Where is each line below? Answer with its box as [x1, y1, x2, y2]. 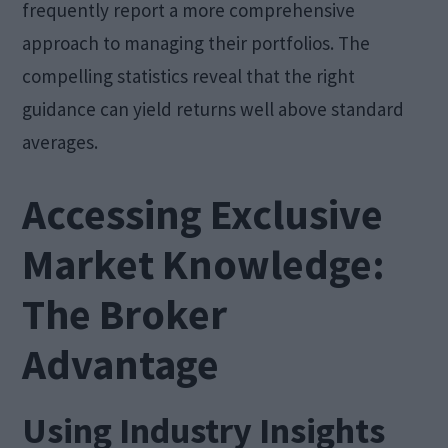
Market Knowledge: [22, 237, 386, 290]
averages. [22, 129, 99, 154]
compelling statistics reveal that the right [22, 63, 356, 88]
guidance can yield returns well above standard [22, 96, 405, 121]
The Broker [22, 287, 228, 340]
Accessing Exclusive [22, 187, 384, 240]
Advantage [22, 337, 220, 390]
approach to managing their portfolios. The [22, 30, 371, 55]
